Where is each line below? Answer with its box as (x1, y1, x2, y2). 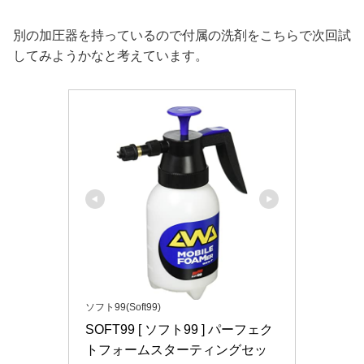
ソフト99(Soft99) (85, 301, 161, 313)
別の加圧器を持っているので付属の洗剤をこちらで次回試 (13, 28, 351, 42)
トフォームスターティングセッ (85, 342, 267, 357)
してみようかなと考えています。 (13, 48, 208, 63)
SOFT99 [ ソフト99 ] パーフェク (85, 322, 273, 336)
